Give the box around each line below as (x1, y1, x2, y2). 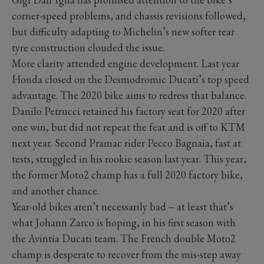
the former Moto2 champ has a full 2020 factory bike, (12, 167, 243, 181)
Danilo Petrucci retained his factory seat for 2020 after (12, 104, 245, 118)
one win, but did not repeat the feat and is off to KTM (12, 120, 245, 134)
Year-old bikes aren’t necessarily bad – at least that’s (12, 199, 233, 213)
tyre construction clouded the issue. (12, 40, 164, 54)
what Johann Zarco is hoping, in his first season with (12, 215, 236, 229)
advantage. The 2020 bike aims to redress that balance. (12, 88, 246, 102)
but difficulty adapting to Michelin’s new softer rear (12, 24, 235, 38)
